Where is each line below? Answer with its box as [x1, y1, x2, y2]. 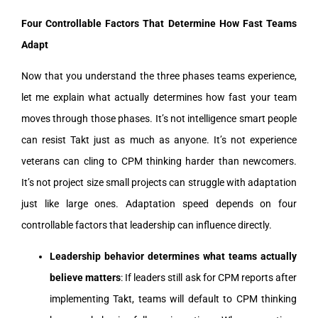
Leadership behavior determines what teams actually [50, 250, 297, 262]
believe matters [50, 271, 121, 283]
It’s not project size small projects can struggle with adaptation [21, 176, 297, 188]
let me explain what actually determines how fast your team [21, 91, 297, 103]
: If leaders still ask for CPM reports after [121, 271, 297, 283]
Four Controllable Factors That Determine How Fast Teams [21, 17, 297, 29]
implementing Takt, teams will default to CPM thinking [50, 292, 297, 305]
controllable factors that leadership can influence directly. [21, 219, 272, 231]
